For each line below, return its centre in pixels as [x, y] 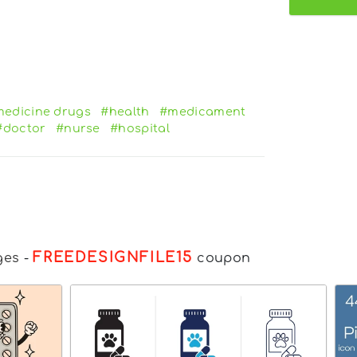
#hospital [140, 129]
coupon [222, 259]
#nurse [78, 129]
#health [125, 112]
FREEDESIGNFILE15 [113, 258]
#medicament [202, 112]
